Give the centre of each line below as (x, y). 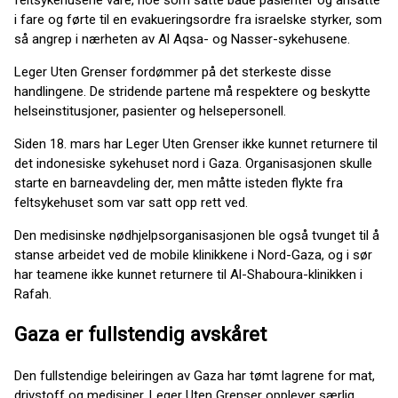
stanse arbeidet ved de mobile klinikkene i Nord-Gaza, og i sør (193, 255)
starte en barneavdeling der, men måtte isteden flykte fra (179, 183)
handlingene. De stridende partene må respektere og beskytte (192, 91)
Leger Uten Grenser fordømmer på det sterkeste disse (173, 72)
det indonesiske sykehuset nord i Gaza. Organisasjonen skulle (193, 163)
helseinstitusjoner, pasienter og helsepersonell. (150, 111)
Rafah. (33, 294)
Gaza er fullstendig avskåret (140, 334)
